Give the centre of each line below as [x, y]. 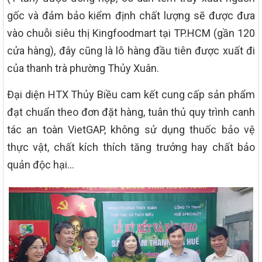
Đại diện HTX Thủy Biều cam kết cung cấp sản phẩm [131, 94]
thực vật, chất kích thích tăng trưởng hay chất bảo [131, 147]
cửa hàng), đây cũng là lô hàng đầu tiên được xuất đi [131, 50]
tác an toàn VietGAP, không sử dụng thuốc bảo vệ [131, 129]
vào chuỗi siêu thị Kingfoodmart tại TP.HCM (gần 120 [131, 33]
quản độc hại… [41, 164]
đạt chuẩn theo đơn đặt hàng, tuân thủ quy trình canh [131, 112]
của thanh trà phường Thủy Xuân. [83, 68]
